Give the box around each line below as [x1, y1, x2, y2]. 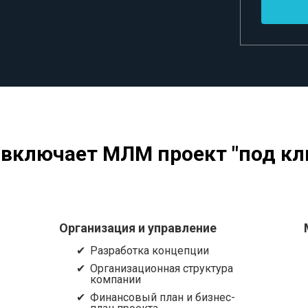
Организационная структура [89, 262, 233, 275]
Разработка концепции [89, 244, 209, 257]
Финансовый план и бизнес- [89, 291, 235, 304]
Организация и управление [58, 221, 217, 235]
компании [89, 273, 141, 286]
